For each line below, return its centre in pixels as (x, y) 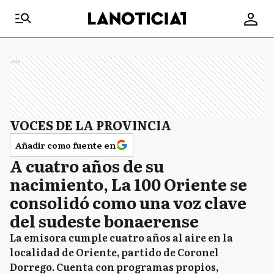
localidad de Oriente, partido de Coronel (114, 252)
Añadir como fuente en (65, 145)
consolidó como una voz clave (128, 202)
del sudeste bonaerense (104, 220)
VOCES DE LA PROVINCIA (91, 125)
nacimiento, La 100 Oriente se (128, 184)
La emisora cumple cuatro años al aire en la (121, 237)
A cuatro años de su (87, 165)
